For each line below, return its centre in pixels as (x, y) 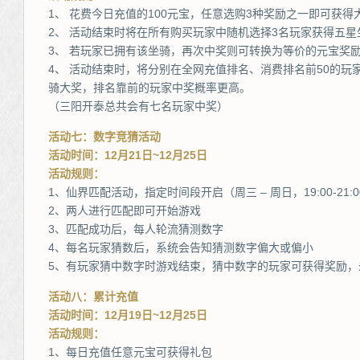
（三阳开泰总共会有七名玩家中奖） (138, 106)
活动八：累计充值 (93, 297)
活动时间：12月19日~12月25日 (128, 315)
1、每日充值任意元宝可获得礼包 (130, 352)
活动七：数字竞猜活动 (104, 137)
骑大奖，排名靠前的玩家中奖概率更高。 (149, 88)
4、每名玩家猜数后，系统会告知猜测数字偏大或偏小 (181, 247)
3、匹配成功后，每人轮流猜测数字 (136, 229)
